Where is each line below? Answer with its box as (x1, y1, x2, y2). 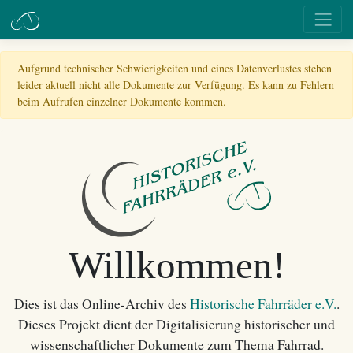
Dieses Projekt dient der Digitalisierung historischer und (18, 314, 335, 333)
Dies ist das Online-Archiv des (13, 294, 190, 313)
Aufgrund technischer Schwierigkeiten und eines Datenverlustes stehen (17, 61, 332, 76)
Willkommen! (68, 243, 285, 287)
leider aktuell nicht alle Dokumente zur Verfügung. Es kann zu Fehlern (17, 77, 334, 92)
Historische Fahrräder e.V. (189, 294, 336, 313)
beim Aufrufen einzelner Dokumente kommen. (17, 94, 226, 109)
